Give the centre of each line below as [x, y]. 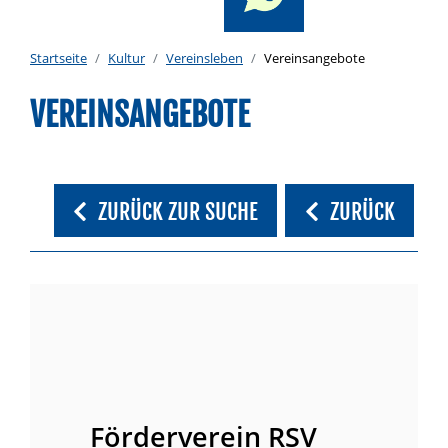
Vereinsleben [204, 58]
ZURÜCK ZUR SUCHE [178, 212]
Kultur [126, 58]
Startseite [58, 58]
